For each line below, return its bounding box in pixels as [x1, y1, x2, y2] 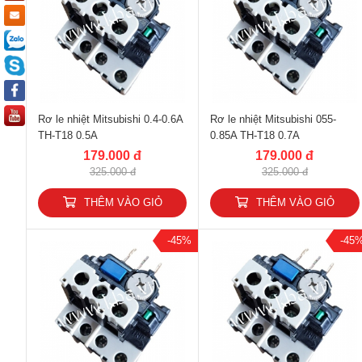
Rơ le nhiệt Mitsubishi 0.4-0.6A [38, 113, 183, 125]
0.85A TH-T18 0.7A [210, 129, 301, 141]
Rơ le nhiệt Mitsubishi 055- [210, 113, 337, 125]
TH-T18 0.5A [38, 129, 98, 141]
